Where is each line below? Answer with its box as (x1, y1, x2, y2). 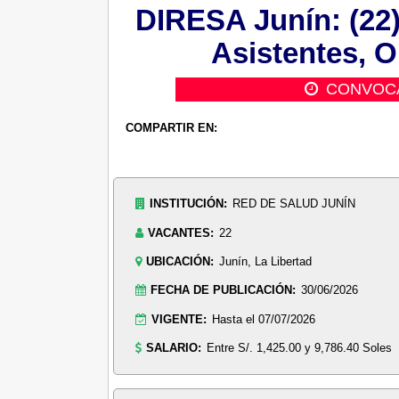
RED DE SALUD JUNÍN (232, 197, 356, 211)
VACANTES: (147, 225, 214, 240)
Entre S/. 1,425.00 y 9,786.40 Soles (207, 341, 393, 355)
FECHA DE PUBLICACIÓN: (150, 283, 296, 297)
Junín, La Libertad (219, 255, 313, 269)
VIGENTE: (151, 312, 207, 326)
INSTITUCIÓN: (149, 197, 227, 211)
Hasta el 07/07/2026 (212, 312, 316, 326)
